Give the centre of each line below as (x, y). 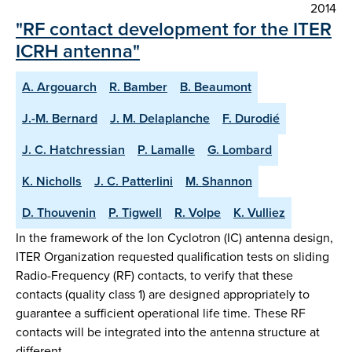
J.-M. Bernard (60, 119)
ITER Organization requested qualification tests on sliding (172, 257)
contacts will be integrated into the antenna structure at (168, 332)
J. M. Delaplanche (160, 119)
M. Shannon (219, 181)
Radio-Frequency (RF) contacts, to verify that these (154, 276)
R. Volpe (198, 213)
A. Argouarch (59, 87)
